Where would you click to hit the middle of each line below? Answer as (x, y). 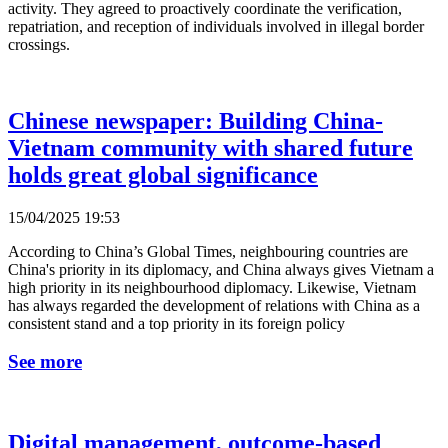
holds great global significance (163, 174)
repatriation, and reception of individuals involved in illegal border (216, 26)
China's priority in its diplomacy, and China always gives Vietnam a (221, 269)
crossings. (39, 44)
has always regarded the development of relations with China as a (214, 305)
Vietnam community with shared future (210, 147)
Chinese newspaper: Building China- (195, 120)
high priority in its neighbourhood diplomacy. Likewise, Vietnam (212, 287)
